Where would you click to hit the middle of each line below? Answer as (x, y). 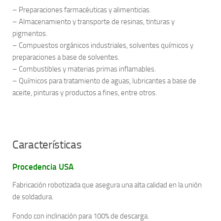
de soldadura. (33, 197)
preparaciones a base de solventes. (66, 57)
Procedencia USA (43, 167)
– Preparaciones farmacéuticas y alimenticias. (82, 10)
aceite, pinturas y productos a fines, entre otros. (85, 93)
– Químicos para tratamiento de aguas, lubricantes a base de (104, 81)
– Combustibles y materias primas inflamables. (84, 69)
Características (47, 145)
